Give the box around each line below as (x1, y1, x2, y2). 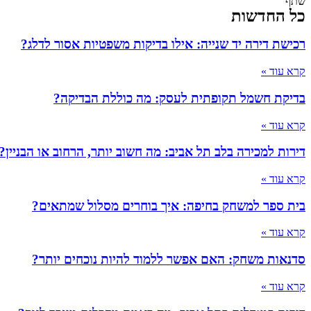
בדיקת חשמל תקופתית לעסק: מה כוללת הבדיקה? (53, 90, 305, 106)
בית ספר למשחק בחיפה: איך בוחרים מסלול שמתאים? (32, 198, 305, 213)
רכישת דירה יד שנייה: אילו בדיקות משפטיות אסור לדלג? (21, 37, 305, 52)
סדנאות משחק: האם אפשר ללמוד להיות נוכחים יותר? (32, 252, 305, 267)
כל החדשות (231, 6, 305, 25)
